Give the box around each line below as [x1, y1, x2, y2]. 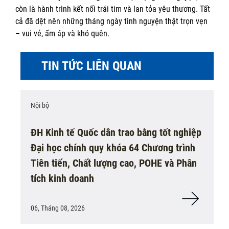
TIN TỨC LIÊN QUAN [41, 59, 142, 74]
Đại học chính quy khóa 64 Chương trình [31, 142, 195, 154]
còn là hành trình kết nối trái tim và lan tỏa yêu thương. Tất [15, 4, 210, 14]
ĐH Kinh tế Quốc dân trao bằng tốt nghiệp [31, 126, 201, 139]
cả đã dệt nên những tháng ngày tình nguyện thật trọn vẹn [15, 16, 208, 27]
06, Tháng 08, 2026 [31, 204, 85, 213]
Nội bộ [31, 101, 49, 110]
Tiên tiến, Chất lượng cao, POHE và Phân [31, 157, 197, 170]
